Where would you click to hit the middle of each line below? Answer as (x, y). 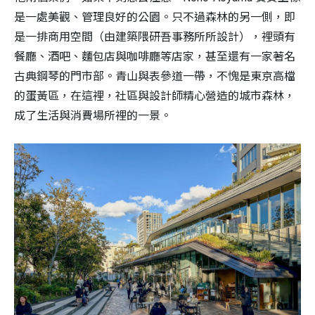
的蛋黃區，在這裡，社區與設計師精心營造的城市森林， (155, 96)
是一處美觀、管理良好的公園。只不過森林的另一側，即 (155, 17)
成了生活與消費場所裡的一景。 (93, 115)
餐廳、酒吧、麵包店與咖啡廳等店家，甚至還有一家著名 (155, 56)
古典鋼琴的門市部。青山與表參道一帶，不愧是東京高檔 (155, 76)
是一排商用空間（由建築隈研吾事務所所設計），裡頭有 (155, 37)
